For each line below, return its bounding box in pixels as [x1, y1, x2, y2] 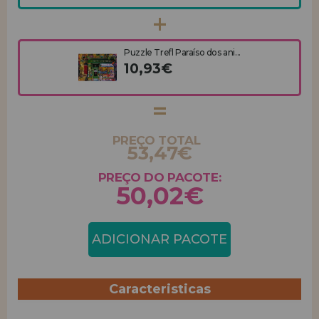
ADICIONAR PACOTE [92, 231, 227, 247]
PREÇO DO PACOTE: [98, 170, 221, 184]
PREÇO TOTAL [112, 133, 201, 147]
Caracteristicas [108, 281, 211, 297]
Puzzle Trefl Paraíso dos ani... [124, 47, 241, 58]
